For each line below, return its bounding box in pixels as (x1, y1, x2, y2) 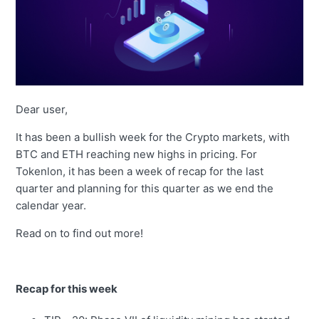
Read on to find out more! (16, 226, 144, 241)
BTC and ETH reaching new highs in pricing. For (16, 147, 258, 162)
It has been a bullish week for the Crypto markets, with (16, 130, 291, 145)
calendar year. (16, 199, 87, 213)
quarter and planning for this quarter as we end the (16, 182, 274, 196)
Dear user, (16, 103, 68, 117)
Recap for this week (16, 282, 118, 296)
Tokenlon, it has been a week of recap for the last (16, 164, 264, 179)
